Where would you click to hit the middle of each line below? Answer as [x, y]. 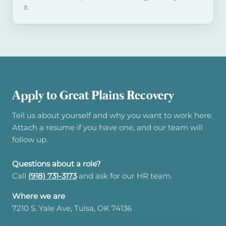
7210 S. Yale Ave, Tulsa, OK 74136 [72, 208]
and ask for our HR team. [124, 176]
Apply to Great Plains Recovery [93, 96]
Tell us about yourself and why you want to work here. [112, 115]
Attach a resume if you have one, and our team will [107, 127]
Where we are [39, 196]
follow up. [30, 139]
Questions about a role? [56, 163]
